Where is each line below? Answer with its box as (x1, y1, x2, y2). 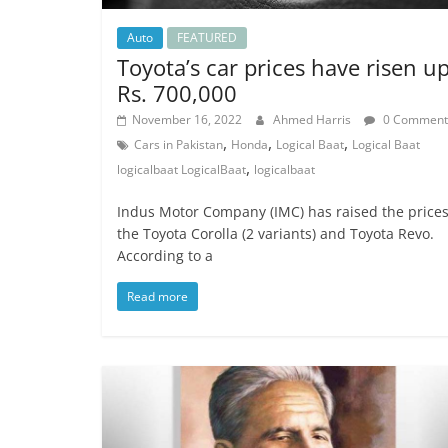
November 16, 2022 (132, 110, 242, 128)
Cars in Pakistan (134, 135, 223, 153)
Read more (127, 287, 188, 305)
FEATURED (177, 28, 237, 46)
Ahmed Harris (273, 110, 354, 128)
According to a (117, 245, 213, 265)
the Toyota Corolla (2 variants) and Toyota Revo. (117, 223, 434, 243)
